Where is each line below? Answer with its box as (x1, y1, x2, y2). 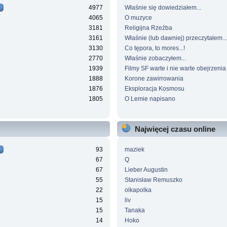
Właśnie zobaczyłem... (124, 55, 186, 62)
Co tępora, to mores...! (124, 45, 185, 52)
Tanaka (124, 207, 145, 214)
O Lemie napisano (124, 95, 175, 103)
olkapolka (124, 186, 152, 194)
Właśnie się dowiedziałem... (124, 4, 201, 12)
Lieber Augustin (124, 166, 168, 174)
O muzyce (124, 14, 152, 22)
